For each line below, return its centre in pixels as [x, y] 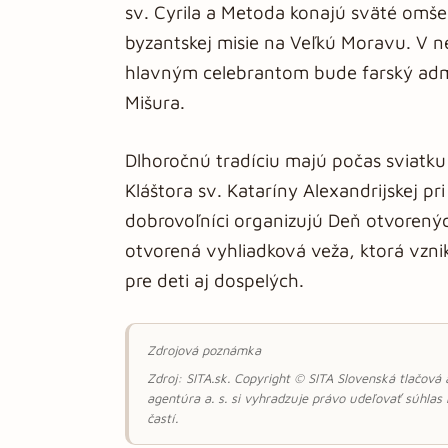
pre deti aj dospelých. [214, 280]
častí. [162, 418]
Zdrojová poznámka [204, 350]
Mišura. [155, 102]
